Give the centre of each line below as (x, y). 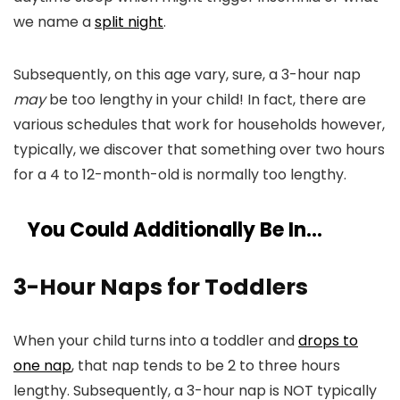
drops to (328, 341)
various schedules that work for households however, (199, 125)
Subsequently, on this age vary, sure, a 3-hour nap (187, 75)
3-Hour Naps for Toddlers (161, 287)
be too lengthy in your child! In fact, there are (206, 100)
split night (129, 22)
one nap (42, 366)
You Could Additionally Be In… (175, 230)
